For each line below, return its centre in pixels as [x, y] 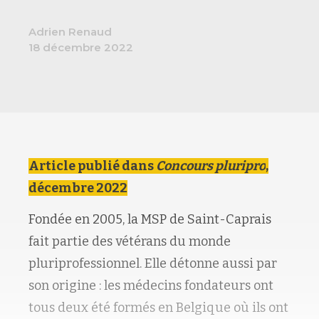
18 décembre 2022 [81, 47]
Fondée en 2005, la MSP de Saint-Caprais [150, 220]
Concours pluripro [211, 166]
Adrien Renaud [70, 31]
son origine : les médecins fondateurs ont [151, 286]
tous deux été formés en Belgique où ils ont [158, 308]
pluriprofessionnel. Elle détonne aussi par [153, 264]
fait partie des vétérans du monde [130, 242]
